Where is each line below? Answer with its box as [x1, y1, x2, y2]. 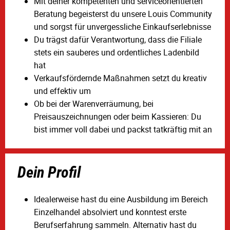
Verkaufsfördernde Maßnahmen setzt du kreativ [34, 72, 207, 84]
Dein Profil [17, 163, 81, 181]
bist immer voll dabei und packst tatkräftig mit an [34, 123, 212, 135]
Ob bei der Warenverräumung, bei [34, 98, 154, 109]
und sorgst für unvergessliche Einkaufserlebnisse [34, 21, 211, 32]
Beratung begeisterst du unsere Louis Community [34, 8, 212, 20]
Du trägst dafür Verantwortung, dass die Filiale [34, 33, 202, 45]
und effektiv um [34, 85, 91, 97]
